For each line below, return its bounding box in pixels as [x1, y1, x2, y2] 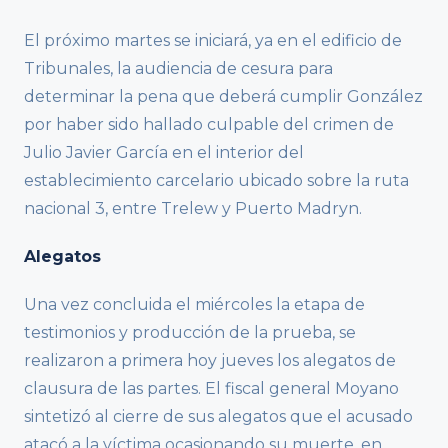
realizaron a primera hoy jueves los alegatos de [24, 350, 396, 370]
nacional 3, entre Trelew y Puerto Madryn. [24, 198, 362, 218]
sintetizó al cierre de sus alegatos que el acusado [24, 406, 413, 426]
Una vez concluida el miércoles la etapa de [24, 294, 365, 314]
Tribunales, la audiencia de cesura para [24, 58, 333, 78]
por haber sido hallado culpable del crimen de [24, 114, 394, 134]
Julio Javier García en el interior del [24, 142, 304, 162]
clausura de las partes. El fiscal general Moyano [24, 378, 399, 398]
